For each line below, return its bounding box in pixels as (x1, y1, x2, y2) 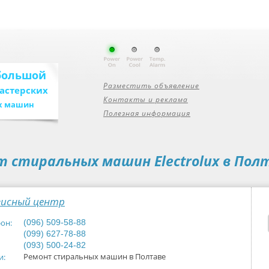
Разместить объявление (103, 80, 199, 91)
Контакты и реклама (103, 94, 188, 104)
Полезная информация (103, 108, 190, 118)
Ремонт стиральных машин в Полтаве (23, 251, 166, 262)
